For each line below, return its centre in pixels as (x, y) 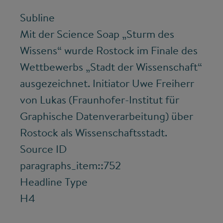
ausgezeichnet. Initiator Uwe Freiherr (107, 83)
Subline (37, 18)
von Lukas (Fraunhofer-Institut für (100, 100)
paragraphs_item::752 (70, 166)
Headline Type (54, 182)
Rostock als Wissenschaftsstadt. (94, 133)
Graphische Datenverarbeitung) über (107, 116)
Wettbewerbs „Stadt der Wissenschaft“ (111, 67)
